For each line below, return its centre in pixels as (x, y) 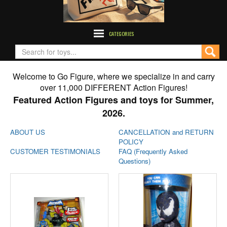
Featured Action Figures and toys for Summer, (113, 100)
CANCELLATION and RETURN (166, 132)
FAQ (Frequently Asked (153, 151)
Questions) (135, 161)
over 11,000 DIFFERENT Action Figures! (113, 87)
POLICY (131, 141)
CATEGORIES (121, 33)
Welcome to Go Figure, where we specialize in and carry (113, 76)
